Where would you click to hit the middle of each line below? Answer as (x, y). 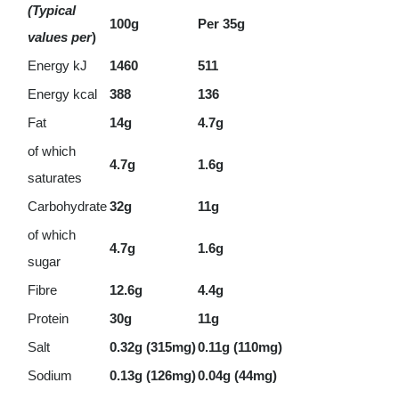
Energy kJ (57, 65)
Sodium (49, 375)
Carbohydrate (67, 206)
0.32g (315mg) (152, 347)
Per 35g (221, 24)
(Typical (51, 10)
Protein (48, 318)
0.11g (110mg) (240, 347)
